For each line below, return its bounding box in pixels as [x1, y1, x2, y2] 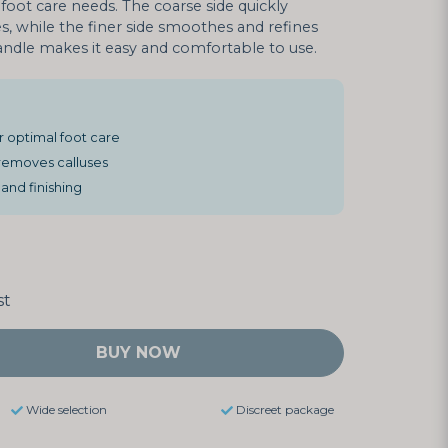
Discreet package [236, 402, 334, 417]
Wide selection [25, 402, 107, 417]
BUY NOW [96, 343, 182, 362]
